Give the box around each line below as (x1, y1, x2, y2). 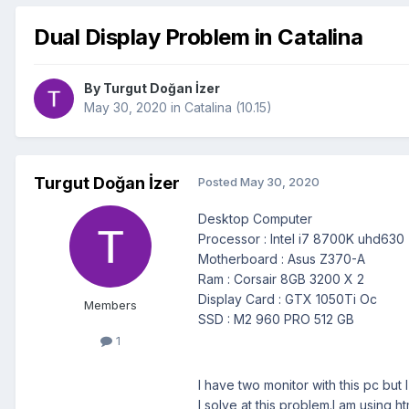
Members (84, 298, 137, 313)
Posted (198, 174, 240, 190)
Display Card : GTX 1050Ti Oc (198, 291, 377, 308)
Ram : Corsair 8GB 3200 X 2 (198, 271, 364, 288)
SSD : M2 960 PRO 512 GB (198, 311, 354, 328)
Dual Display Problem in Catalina (34, 23, 363, 50)
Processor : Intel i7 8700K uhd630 (198, 231, 404, 247)
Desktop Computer (198, 211, 312, 227)
